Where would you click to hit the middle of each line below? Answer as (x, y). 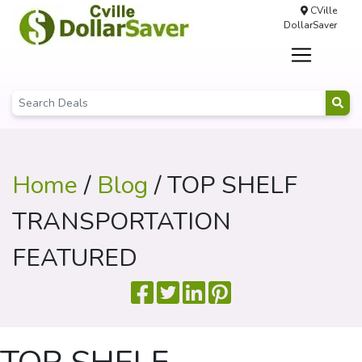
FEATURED (75, 258)
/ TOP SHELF (223, 185)
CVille (322, 11)
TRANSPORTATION (122, 222)
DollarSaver (310, 25)
